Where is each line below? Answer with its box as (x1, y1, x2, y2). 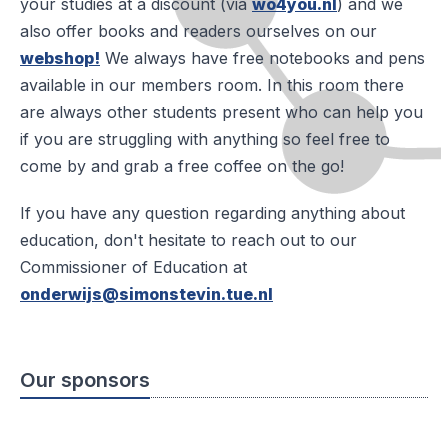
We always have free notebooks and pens (100, 47, 425, 68)
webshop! (20, 47, 100, 68)
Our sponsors (20, 367, 150, 392)
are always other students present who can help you (20, 101, 423, 122)
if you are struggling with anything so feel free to (20, 128, 390, 149)
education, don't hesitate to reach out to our (20, 229, 357, 250)
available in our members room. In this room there (20, 74, 404, 95)
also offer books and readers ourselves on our (20, 20, 377, 41)
